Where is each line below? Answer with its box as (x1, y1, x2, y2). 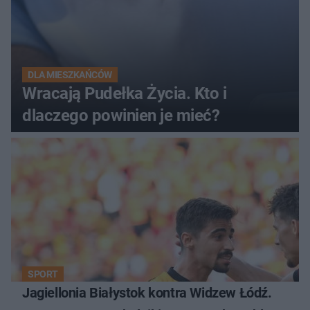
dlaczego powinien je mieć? (22, 106, 220, 126)
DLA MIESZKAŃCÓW (28, 69, 112, 81)
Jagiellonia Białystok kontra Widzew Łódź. (22, 284, 272, 302)
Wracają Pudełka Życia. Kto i (22, 84, 227, 104)
